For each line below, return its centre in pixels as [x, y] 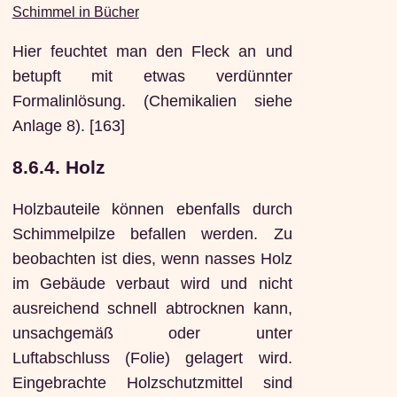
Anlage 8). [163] [68, 125]
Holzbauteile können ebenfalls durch [152, 210]
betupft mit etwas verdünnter [152, 76]
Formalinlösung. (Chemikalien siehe [152, 101]
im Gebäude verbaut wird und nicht [152, 284]
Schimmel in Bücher [75, 12]
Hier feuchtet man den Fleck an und [152, 51]
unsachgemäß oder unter [152, 334]
